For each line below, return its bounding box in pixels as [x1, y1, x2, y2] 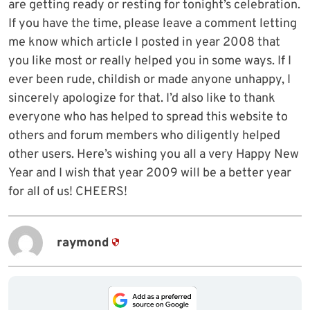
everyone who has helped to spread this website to [8, 109, 288, 126]
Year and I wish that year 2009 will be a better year [8, 165, 291, 182]
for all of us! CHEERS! [8, 184, 127, 201]
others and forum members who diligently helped [8, 128, 280, 145]
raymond [57, 235, 109, 251]
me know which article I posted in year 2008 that [8, 35, 280, 51]
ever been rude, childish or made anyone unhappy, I [8, 72, 291, 89]
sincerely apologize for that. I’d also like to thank [8, 91, 275, 107]
